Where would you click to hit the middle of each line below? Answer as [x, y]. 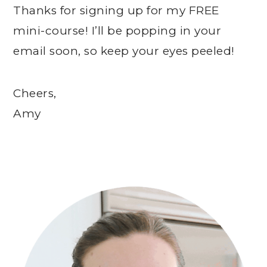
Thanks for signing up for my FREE [116, 11]
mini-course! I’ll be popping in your [117, 31]
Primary [41, 182]
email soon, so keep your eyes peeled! [124, 51]
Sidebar [41, 199]
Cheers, [35, 94]
